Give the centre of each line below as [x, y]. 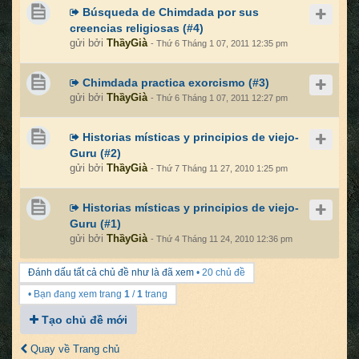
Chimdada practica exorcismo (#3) [174, 83]
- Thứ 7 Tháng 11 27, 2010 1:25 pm [219, 168]
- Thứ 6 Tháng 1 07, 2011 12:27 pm [219, 98]
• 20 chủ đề [220, 272]
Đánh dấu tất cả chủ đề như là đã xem [111, 272]
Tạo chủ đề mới [83, 320]
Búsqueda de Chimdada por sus [169, 12]
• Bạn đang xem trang [76, 294]
